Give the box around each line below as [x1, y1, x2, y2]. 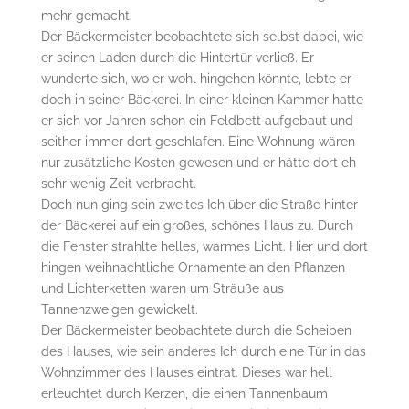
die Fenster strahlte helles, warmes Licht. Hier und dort [40, 238, 368, 254]
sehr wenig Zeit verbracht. [40, 175, 196, 191]
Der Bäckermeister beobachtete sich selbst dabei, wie [40, 28, 363, 44]
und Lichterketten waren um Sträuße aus [40, 280, 284, 296]
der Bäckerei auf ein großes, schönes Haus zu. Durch [40, 217, 353, 233]
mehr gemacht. [40, 7, 136, 23]
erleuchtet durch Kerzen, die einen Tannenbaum [40, 385, 328, 401]
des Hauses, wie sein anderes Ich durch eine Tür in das [40, 343, 366, 359]
